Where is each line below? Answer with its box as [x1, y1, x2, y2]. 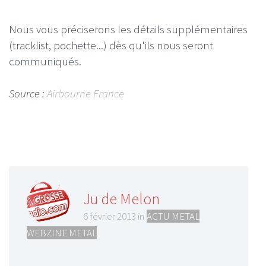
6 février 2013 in [83, 209, 144, 223]
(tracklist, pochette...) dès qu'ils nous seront [9, 37, 213, 52]
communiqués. [9, 53, 81, 68]
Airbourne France [47, 85, 124, 100]
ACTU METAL [147, 209, 199, 223]
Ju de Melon [83, 188, 160, 208]
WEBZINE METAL [27, 226, 97, 239]
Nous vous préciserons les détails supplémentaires [9, 21, 248, 36]
